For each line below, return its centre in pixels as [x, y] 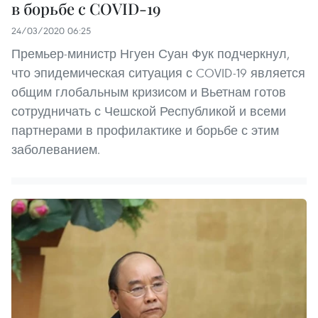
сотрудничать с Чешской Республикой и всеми [149, 111]
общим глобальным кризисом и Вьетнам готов [149, 92]
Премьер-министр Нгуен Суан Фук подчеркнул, [150, 53]
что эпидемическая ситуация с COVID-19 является [158, 72]
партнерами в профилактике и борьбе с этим [145, 130]
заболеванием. [56, 149]
